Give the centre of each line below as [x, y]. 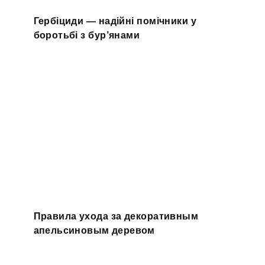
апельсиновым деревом [94, 230]
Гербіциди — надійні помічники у [115, 21]
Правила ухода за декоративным [116, 216]
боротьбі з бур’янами [87, 35]
